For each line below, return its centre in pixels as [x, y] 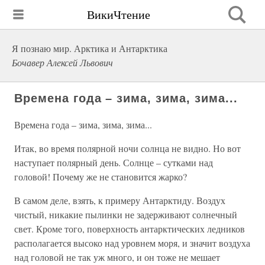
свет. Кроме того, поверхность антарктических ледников [130, 229]
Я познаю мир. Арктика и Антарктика [90, 48]
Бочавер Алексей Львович [62, 62]
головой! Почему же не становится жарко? [101, 177]
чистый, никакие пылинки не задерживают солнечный [126, 214]
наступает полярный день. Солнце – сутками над [114, 162]
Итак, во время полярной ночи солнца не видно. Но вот [127, 148]
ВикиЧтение [119, 14]
